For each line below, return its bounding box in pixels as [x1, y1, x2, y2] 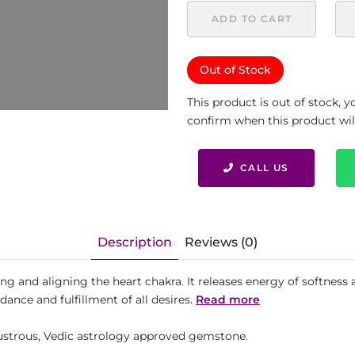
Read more [196, 292, 260, 307]
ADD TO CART [212, 13, 292, 25]
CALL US [240, 162, 289, 174]
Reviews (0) [185, 235, 258, 250]
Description [97, 235, 172, 250]
